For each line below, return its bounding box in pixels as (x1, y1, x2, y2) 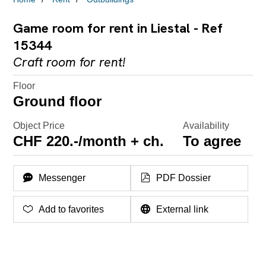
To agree (183, 133, 242, 149)
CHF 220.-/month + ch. (13, 133, 164, 149)
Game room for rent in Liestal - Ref (13, 20, 223, 37)
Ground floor (13, 93, 102, 109)
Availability (183, 121, 230, 131)
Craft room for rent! (13, 54, 126, 70)
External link (156, 204, 208, 214)
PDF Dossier (156, 173, 211, 183)
